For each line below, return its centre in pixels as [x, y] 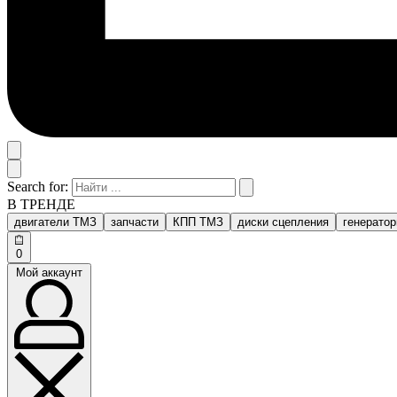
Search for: [39, 186]
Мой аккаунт [49, 272]
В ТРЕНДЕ [41, 204]
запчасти [135, 222]
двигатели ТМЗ [55, 222]
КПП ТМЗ [198, 222]
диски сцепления [283, 222]
